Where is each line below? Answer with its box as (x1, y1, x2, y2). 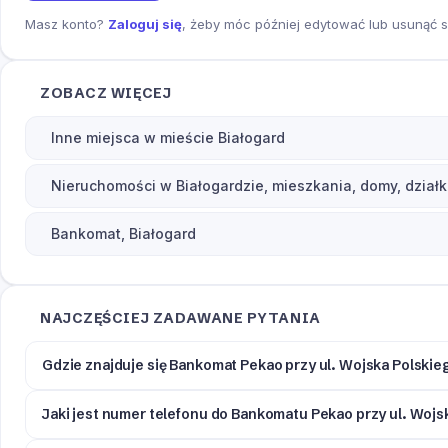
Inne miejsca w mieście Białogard (51, 129, 285, 147)
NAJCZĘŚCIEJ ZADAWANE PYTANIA (40, 309, 321, 328)
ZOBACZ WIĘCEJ (40, 84, 172, 103)
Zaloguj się (108, 16, 182, 33)
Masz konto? (25, 16, 108, 33)
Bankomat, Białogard (51, 225, 196, 243)
